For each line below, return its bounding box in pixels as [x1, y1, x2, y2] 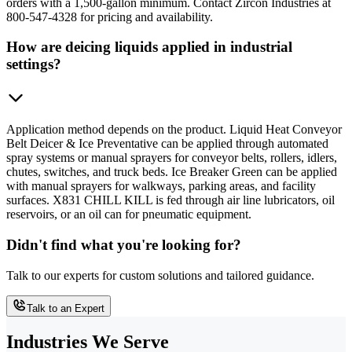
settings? [6, 56, 61, 73]
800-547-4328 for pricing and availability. [6, 9, 213, 24]
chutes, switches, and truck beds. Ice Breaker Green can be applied [6, 165, 337, 179]
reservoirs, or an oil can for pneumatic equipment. [6, 207, 251, 222]
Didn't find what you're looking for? [6, 236, 241, 253]
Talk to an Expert [27, 302, 104, 314]
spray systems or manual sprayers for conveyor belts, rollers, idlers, [6, 151, 337, 165]
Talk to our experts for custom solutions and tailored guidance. [6, 268, 314, 282]
